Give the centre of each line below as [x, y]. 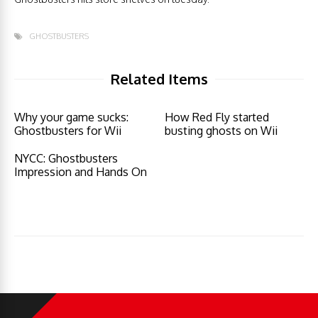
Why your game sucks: [71, 117]
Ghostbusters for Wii [68, 131]
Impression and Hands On [81, 172]
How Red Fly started [217, 117]
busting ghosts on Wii [221, 131]
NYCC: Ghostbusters [66, 158]
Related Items [159, 79]
